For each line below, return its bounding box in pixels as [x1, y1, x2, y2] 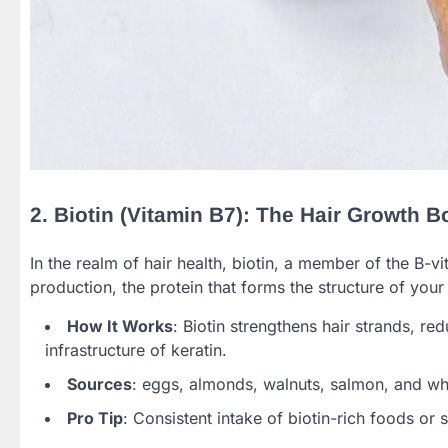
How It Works [67, 315, 173, 336]
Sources [67, 373, 132, 394]
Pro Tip [67, 407, 123, 428]
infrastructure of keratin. [45, 339, 227, 360]
